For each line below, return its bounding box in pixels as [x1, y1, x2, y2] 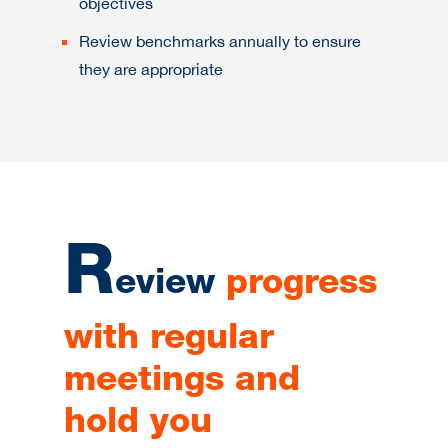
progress [226, 268, 377, 303]
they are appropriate [79, 59, 223, 79]
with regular [64, 323, 274, 358]
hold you [64, 407, 212, 442]
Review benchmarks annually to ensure [79, 31, 361, 51]
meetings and [64, 365, 300, 400]
